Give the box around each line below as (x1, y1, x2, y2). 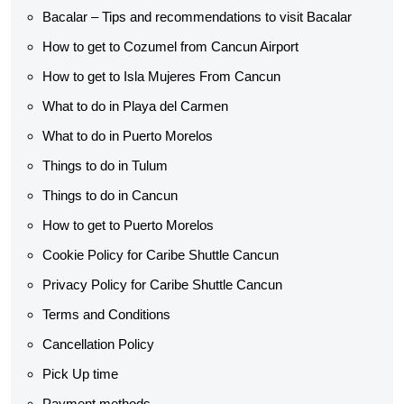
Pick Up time (42, 366, 118, 381)
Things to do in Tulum (42, 158, 168, 173)
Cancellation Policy (42, 336, 154, 352)
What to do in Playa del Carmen (42, 98, 228, 114)
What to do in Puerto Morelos (42, 128, 213, 143)
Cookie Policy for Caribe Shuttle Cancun (42, 247, 279, 262)
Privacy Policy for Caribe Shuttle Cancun (42, 277, 282, 292)
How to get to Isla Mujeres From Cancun (42, 69, 280, 84)
